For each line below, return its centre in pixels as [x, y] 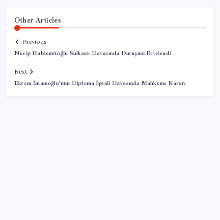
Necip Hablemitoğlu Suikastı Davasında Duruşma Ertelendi [93, 54]
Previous [34, 42]
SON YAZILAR [41, 193]
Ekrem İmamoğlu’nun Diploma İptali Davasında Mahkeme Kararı [100, 83]
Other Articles [38, 20]
